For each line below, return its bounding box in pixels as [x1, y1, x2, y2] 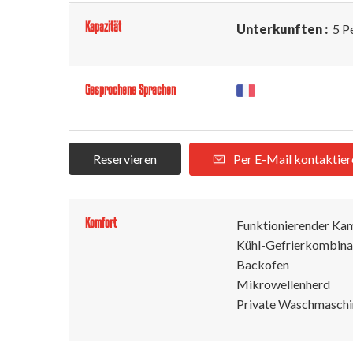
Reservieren [93, 151, 157, 166]
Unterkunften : [236, 21, 330, 36]
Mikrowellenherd [236, 277, 330, 292]
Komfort [85, 215, 117, 230]
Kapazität [85, 19, 121, 34]
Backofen [236, 257, 289, 272]
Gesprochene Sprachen [85, 82, 176, 97]
